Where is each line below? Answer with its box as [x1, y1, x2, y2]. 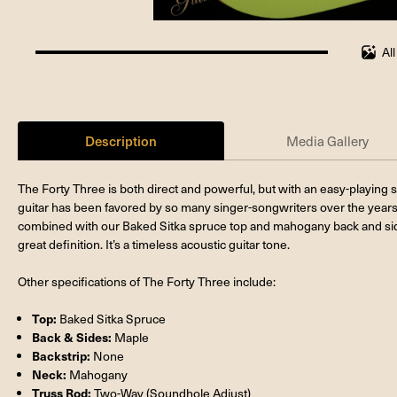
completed [35, 68, 93, 86]
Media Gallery [286, 131, 370, 150]
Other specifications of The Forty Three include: [18, 272, 276, 290]
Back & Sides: [32, 327, 115, 346]
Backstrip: [32, 346, 91, 364]
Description [85, 130, 158, 150]
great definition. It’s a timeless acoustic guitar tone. [18, 235, 290, 253]
